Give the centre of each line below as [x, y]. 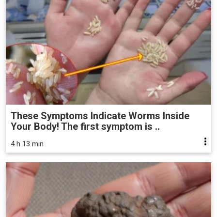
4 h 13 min [27, 144]
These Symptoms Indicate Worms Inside [100, 116]
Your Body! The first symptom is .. [85, 127]
